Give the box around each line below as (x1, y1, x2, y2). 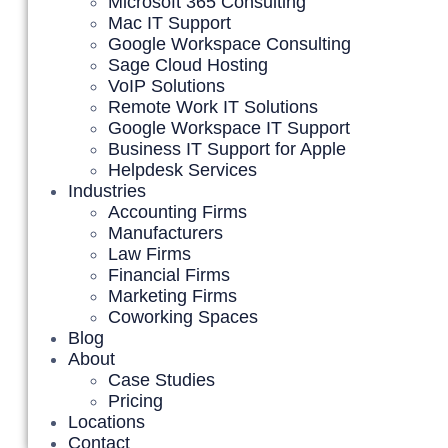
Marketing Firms (108, 286, 237, 306)
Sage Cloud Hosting (108, 55, 268, 75)
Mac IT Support (108, 13, 231, 33)
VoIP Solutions (108, 76, 225, 96)
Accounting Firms (108, 202, 247, 222)
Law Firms (108, 244, 191, 264)
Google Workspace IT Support (108, 118, 350, 138)
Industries (68, 181, 146, 201)
